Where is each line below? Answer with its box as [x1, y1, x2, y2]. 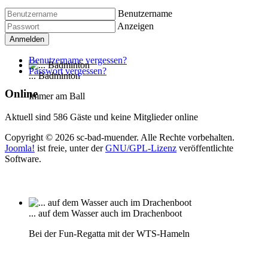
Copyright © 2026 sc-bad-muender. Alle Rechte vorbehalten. [5, 132, 234, 143]
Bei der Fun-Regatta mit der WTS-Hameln [29, 229, 190, 239]
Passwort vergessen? [29, 65, 106, 76]
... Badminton [29, 71, 80, 81]
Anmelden [10, 34, 44, 44]
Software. [5, 154, 41, 165]
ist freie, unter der [35, 143, 105, 154]
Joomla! [5, 143, 35, 154]
